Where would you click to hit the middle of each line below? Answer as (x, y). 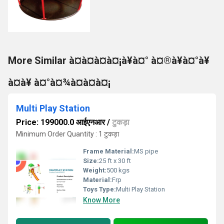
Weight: (95, 170)
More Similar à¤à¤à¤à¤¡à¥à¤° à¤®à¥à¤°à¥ (109, 60)
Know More (101, 200)
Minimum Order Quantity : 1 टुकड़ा (67, 134)
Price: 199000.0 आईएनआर (60, 122)
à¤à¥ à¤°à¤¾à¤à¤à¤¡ (59, 82)
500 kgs (118, 170)
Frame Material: (108, 151)
